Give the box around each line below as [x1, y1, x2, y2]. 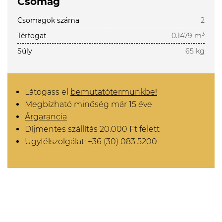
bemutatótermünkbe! [70, 87, 157, 97]
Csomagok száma [17, 16, 79, 25]
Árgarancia [25, 112, 67, 121]
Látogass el [25, 87, 70, 97]
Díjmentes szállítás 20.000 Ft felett [25, 124, 160, 134]
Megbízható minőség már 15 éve [25, 100, 152, 109]
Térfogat [17, 31, 47, 40]
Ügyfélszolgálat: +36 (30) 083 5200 [25, 137, 157, 146]
